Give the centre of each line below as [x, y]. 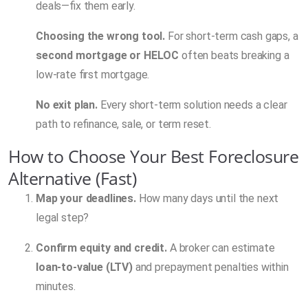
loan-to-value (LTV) [84, 267]
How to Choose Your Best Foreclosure [154, 156]
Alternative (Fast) [73, 178]
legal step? [63, 217]
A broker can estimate [221, 247]
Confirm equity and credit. [101, 247]
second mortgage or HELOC [108, 55]
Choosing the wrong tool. [101, 36]
